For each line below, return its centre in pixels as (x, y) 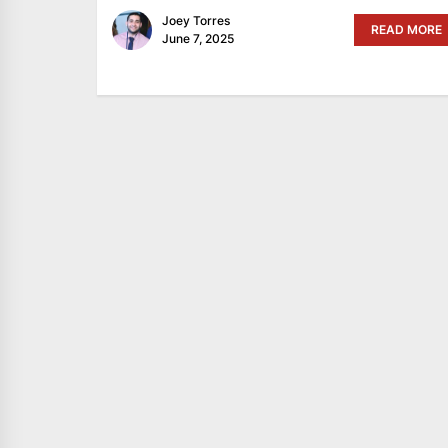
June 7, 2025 (198, 38)
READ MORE (406, 29)
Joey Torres (196, 20)
